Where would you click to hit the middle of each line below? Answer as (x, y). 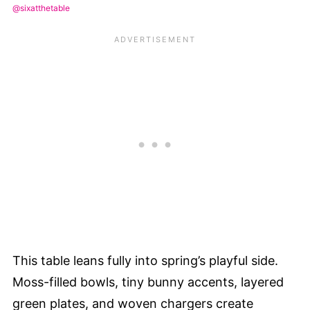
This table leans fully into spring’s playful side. (145, 260)
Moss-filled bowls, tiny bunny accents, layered (148, 282)
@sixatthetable (41, 8)
